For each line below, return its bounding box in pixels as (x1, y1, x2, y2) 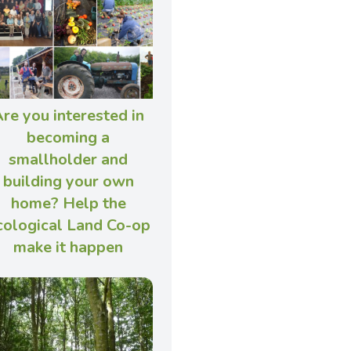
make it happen (13, 237, 124, 259)
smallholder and (9, 149, 128, 171)
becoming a (27, 127, 110, 149)
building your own (2, 171, 134, 193)
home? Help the (10, 193, 126, 215)
